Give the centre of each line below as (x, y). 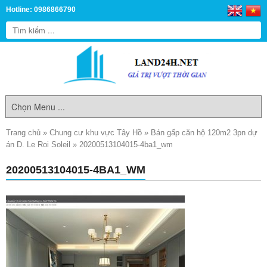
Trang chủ (23, 133)
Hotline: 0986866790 (41, 10)
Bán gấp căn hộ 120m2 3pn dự (204, 133)
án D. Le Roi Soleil (38, 145)
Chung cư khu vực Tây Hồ (96, 133)
